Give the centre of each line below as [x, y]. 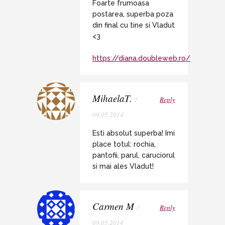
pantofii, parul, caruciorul [134, 155]
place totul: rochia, [124, 144]
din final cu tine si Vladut [134, 25]
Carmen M [113, 206]
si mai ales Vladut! [123, 166]
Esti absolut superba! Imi [134, 133]
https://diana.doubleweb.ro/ [141, 59]
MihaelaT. [112, 98]
